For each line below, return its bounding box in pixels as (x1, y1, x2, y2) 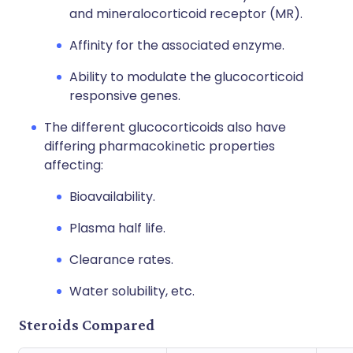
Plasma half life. (69, 219, 165, 237)
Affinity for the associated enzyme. (69, 36, 284, 54)
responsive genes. (69, 87, 180, 105)
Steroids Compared (19, 316, 155, 333)
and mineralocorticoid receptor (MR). (69, 5, 303, 23)
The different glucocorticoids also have (44, 118, 286, 136)
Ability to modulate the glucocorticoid (69, 68, 303, 86)
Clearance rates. (69, 251, 173, 269)
